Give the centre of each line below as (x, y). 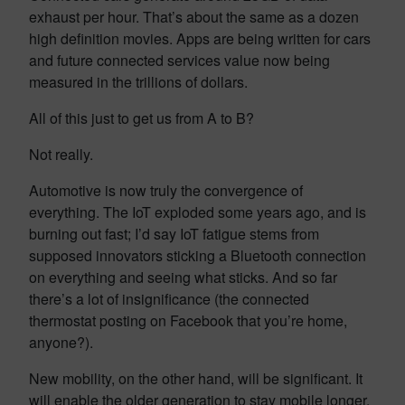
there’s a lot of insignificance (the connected (169, 299)
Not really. (61, 154)
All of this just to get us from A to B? (141, 118)
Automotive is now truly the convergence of (166, 190)
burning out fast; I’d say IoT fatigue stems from (174, 234)
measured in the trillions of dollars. (138, 82)
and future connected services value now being (179, 60)
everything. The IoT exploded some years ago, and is (198, 212)
